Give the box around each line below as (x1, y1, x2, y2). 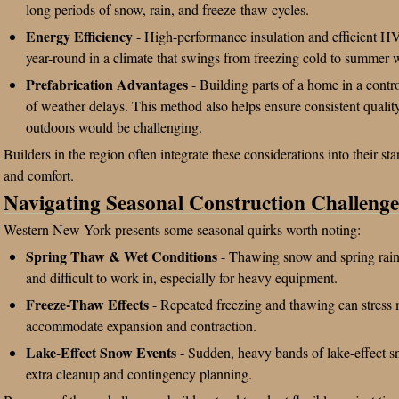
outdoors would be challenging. (26, 118, 202, 136)
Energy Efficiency (26, 26, 133, 46)
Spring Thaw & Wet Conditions (26, 246, 217, 266)
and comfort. (4, 166, 74, 184)
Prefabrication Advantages (26, 74, 188, 94)
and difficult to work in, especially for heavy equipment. (26, 268, 338, 287)
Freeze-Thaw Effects (26, 294, 149, 314)
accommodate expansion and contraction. (26, 316, 256, 335)
